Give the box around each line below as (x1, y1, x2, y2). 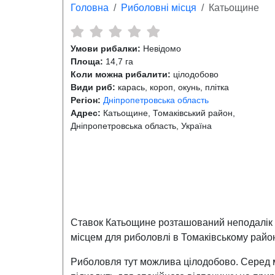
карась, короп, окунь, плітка (115, 82, 229, 93)
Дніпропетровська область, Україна (71, 121, 212, 131)
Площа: (71, 56, 103, 67)
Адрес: (71, 108, 101, 118)
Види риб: (71, 82, 115, 93)
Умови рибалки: (71, 44, 141, 54)
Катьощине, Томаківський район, (101, 108, 235, 118)
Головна (71, 2, 109, 14)
